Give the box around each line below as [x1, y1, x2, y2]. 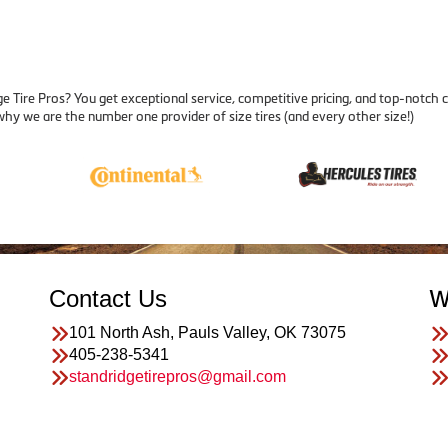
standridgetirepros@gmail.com [69, 368, 286, 385]
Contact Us [49, 285, 167, 312]
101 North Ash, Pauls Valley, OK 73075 [69, 324, 346, 341]
